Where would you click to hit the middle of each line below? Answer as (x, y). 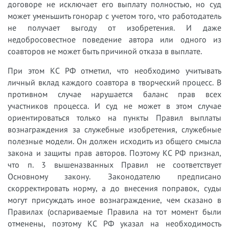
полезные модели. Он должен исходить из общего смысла (114, 141)
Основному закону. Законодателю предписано (114, 177)
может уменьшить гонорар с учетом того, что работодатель (114, 16)
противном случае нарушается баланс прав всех (114, 94)
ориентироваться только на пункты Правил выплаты (114, 118)
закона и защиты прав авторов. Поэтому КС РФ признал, (114, 153)
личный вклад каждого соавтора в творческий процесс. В (114, 83)
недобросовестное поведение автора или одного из (114, 40)
